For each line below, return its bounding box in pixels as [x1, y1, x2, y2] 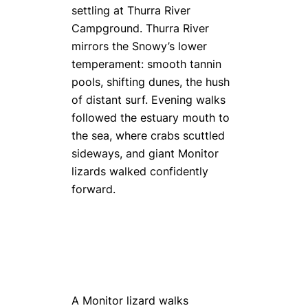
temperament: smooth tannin [71, 57, 221, 71]
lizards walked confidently [71, 164, 208, 178]
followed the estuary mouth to [71, 111, 230, 124]
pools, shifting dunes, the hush [71, 75, 230, 89]
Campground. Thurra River [71, 21, 209, 35]
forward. [71, 182, 115, 196]
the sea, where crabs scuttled [71, 129, 225, 142]
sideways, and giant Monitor [71, 146, 219, 160]
